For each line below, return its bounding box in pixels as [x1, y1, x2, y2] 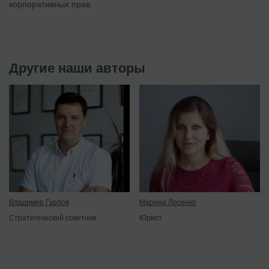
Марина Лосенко [139, 198, 196, 207]
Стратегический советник [9, 213, 96, 222]
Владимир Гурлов [9, 198, 69, 207]
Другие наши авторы [9, 61, 145, 76]
